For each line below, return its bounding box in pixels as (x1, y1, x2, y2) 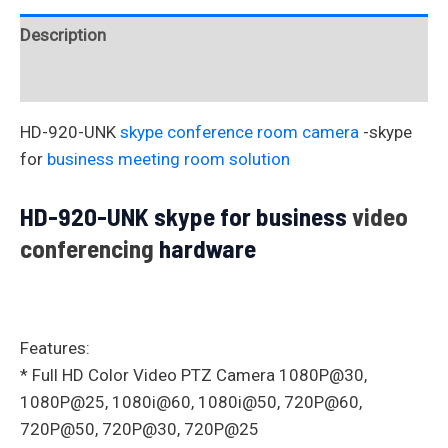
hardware (154, 232, 256, 263)
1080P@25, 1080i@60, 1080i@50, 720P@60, (20, 392, 362, 413)
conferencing (20, 232, 154, 263)
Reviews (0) (20, 69, 108, 90)
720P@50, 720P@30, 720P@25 (20, 419, 259, 440)
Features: (20, 338, 90, 359)
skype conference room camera (120, 121, 359, 142)
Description (20, 25, 106, 46)
